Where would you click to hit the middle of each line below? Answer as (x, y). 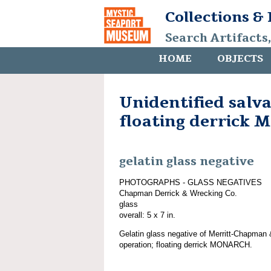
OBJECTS (240, 59)
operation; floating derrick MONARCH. (186, 244)
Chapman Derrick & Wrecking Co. (178, 193)
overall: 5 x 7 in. (147, 215)
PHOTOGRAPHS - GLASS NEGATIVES (191, 182)
